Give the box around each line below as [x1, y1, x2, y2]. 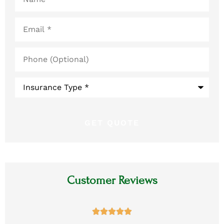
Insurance [14, 91, 53, 101]
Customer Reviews [66, 173, 157, 187]
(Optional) [14, 53, 53, 63]
